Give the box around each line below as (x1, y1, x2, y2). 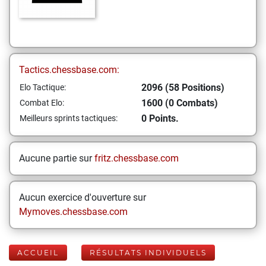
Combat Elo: (20, 98, 64, 107)
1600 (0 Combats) (141, 97, 218, 109)
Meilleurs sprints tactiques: (20, 113, 118, 123)
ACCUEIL (17, 248, 59, 257)
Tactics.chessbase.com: (19, 64, 119, 75)
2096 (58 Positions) (141, 82, 224, 93)
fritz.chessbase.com (94, 153, 179, 164)
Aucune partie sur (19, 153, 94, 164)
